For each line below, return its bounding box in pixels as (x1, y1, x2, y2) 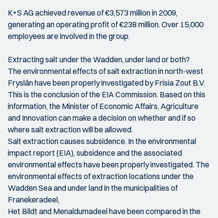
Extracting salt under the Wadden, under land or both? (8, 54, 190, 64)
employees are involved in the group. (8, 31, 130, 41)
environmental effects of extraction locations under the (8, 171, 194, 181)
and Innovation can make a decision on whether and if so (8, 113, 196, 123)
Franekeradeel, (8, 195, 59, 204)
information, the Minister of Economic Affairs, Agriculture (8, 101, 199, 111)
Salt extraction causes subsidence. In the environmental (8, 136, 196, 146)
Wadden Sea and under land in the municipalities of (8, 183, 178, 193)
